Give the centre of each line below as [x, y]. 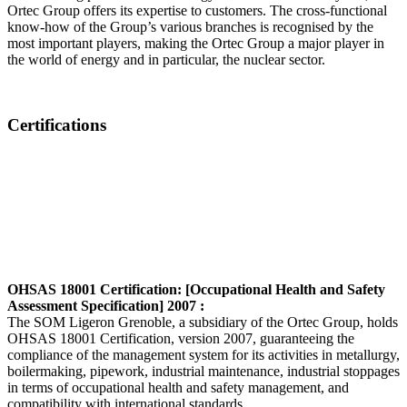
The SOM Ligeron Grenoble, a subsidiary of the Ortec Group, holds [203, 323]
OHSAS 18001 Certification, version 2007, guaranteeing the [181, 339]
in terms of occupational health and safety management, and [178, 388]
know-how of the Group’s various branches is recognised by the [190, 26]
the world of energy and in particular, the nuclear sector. [166, 59]
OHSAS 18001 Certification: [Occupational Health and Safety [196, 290]
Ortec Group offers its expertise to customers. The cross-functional [197, 10]
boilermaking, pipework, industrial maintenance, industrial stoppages [203, 372]
